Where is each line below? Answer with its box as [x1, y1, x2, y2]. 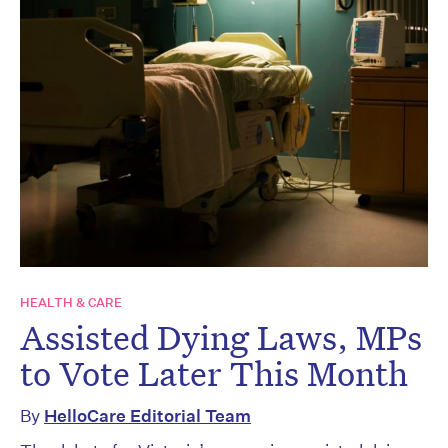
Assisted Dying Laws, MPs [20, 315, 422, 360]
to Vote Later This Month [20, 351, 408, 396]
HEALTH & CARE [20, 294, 122, 312]
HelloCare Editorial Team [44, 405, 251, 427]
